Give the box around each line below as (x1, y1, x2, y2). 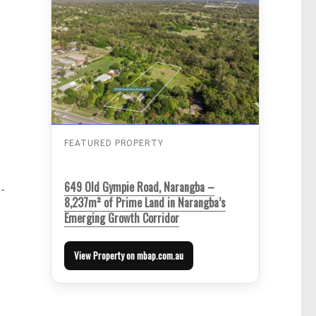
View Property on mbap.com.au (73, 248, 183, 263)
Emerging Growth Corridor (63, 209, 179, 227)
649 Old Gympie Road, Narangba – (63, 178, 214, 196)
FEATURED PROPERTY (63, 138, 164, 149)
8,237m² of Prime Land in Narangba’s (63, 194, 226, 212)
